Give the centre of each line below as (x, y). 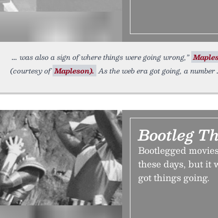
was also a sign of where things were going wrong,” (105, 57)
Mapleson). (74, 71)
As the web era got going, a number (156, 71)
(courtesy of (31, 71)
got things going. (174, 177)
